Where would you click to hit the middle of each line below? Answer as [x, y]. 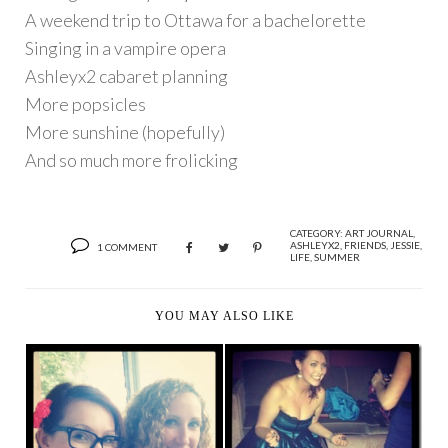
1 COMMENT [127, 247]
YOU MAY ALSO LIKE [224, 316]
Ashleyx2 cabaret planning [126, 76]
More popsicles [85, 104]
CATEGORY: [317, 233]
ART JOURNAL [379, 233]
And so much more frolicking [131, 160]
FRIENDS [365, 245]
